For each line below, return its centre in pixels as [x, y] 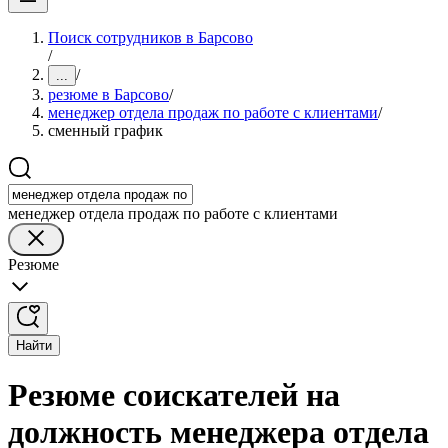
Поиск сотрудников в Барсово [150, 37]
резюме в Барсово [108, 94]
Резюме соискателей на [174, 395]
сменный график [105, 130]
